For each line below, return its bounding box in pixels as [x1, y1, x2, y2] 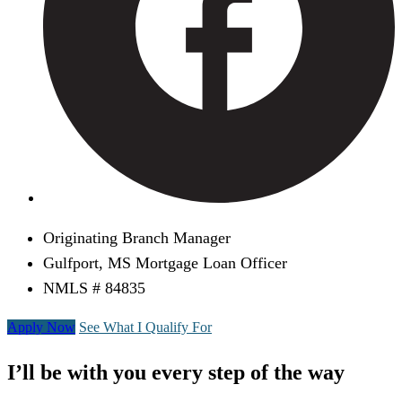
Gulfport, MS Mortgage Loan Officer [43, 254, 287, 273]
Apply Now [7, 319, 75, 336]
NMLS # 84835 [43, 279, 145, 298]
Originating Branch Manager [43, 229, 231, 248]
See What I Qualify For [79, 319, 212, 336]
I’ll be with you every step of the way [7, 361, 345, 385]
